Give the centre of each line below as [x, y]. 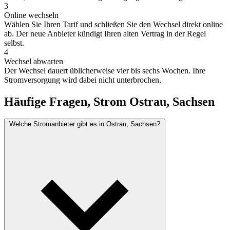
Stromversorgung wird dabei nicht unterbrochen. [83, 80]
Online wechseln [31, 15]
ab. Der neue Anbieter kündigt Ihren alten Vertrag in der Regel [105, 33]
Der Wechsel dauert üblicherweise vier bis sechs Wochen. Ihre [105, 70]
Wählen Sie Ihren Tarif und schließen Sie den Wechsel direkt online [113, 24]
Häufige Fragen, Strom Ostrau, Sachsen [109, 101]
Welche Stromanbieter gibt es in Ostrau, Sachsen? [85, 124]
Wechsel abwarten [34, 61]
